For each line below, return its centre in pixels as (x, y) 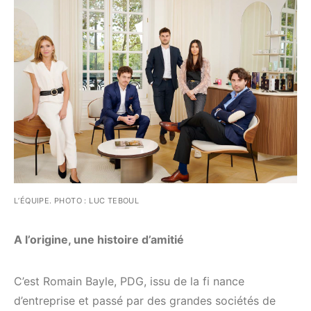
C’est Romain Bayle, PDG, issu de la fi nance (129, 281)
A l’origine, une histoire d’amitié (99, 240)
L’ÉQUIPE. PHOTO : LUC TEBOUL (77, 201)
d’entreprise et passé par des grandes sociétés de (145, 301)
